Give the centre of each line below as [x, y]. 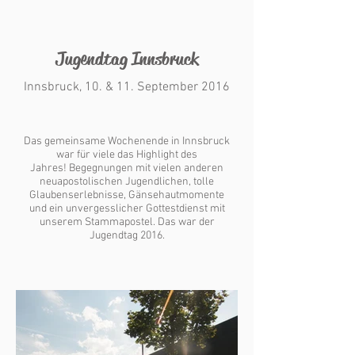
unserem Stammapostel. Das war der [127, 222]
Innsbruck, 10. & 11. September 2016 [127, 87]
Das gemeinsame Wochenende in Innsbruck [127, 141]
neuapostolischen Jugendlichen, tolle [127, 182]
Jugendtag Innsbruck [127, 59]
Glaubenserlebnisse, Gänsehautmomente [127, 195]
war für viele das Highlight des [127, 155]
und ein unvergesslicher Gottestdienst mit [127, 209]
